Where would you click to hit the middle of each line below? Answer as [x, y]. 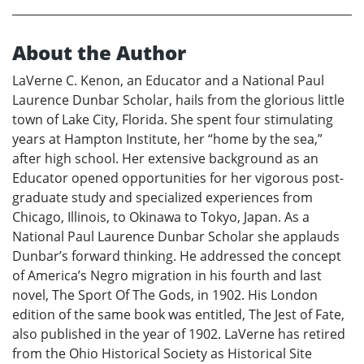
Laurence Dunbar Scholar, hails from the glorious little [178, 100]
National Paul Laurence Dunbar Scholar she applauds [176, 236]
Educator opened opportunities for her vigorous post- [178, 178]
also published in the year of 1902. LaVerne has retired [179, 334]
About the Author [99, 52]
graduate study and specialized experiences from [162, 197]
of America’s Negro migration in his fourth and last [167, 275]
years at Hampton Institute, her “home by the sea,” [167, 139]
